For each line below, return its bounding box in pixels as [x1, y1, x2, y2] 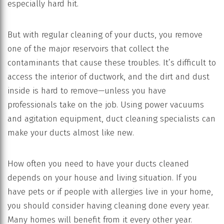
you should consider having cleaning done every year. [7, 200, 209, 211]
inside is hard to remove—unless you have [7, 85, 166, 96]
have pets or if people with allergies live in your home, [7, 186, 213, 197]
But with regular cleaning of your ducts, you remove [7, 29, 202, 40]
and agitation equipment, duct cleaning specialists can [7, 113, 215, 124]
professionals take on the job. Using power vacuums [7, 99, 204, 110]
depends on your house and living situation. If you [7, 172, 197, 183]
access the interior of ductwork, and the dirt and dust [7, 71, 209, 82]
